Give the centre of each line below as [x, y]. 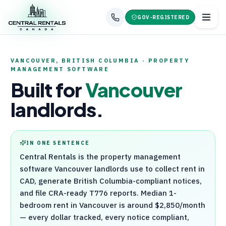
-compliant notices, [167, 181]
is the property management [129, 157]
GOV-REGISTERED [163, 17]
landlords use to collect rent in [149, 169]
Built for [48, 90]
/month [193, 205]
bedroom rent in [50, 205]
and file [34, 193]
